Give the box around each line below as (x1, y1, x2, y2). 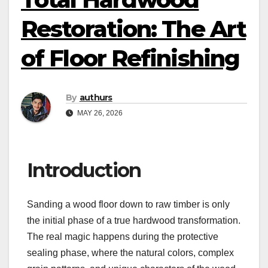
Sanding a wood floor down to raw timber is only (27, 199, 230, 209)
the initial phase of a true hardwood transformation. (27, 215, 240, 226)
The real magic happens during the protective (27, 231, 218, 242)
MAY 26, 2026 (75, 109, 123, 118)
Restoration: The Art (21, 15, 246, 43)
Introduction (27, 159, 141, 182)
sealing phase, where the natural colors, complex (27, 247, 234, 258)
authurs (79, 92, 112, 103)
